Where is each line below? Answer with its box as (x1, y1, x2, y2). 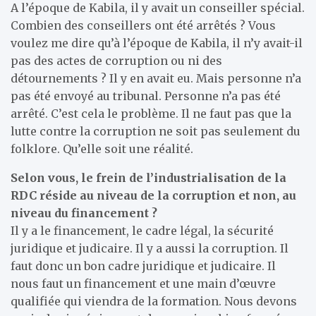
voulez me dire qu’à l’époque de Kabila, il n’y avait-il (11, 35, 303, 50)
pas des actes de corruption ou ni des (11, 53, 222, 68)
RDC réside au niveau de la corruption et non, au (11, 188, 296, 202)
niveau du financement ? (11, 205, 157, 220)
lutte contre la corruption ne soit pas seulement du (11, 123, 300, 138)
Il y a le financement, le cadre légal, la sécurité (11, 223, 274, 238)
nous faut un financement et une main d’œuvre (11, 276, 276, 291)
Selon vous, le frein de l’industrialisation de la (11, 170, 286, 185)
